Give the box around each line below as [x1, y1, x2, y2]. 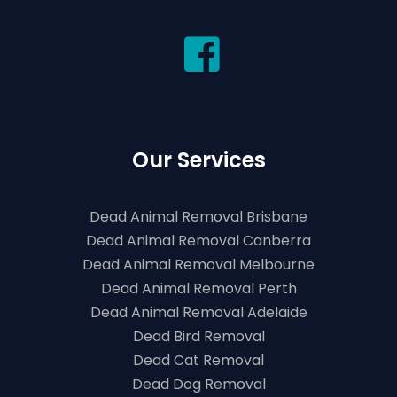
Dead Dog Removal [131, 374, 266, 394]
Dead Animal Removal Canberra [86, 230, 311, 251]
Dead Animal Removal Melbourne [82, 254, 315, 275]
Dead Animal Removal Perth [100, 278, 297, 299]
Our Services [131, 145, 266, 175]
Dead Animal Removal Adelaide [90, 302, 307, 323]
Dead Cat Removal [133, 350, 264, 370]
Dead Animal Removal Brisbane [90, 206, 307, 227]
